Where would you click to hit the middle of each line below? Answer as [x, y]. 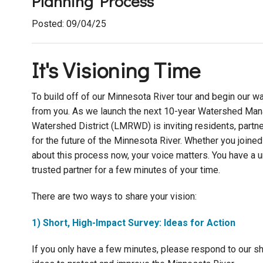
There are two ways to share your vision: [114, 197]
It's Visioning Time [116, 70]
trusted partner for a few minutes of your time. [126, 170]
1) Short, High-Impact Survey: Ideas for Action [133, 223]
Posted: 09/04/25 [69, 24]
